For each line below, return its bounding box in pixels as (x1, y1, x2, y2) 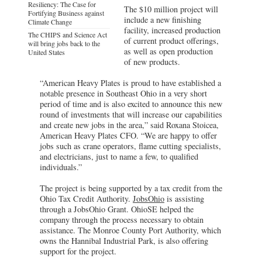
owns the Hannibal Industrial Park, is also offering (40, 235, 208, 246)
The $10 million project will (124, 3, 219, 15)
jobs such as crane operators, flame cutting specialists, (40, 140, 221, 151)
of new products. (124, 56, 181, 67)
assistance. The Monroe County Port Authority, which (40, 224, 221, 236)
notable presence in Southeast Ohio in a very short (40, 87, 207, 99)
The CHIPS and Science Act (28, 29, 107, 39)
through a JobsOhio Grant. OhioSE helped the (40, 203, 194, 215)
